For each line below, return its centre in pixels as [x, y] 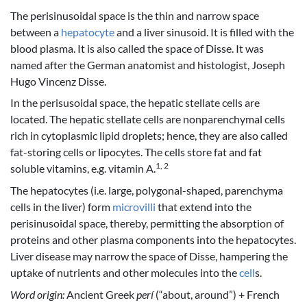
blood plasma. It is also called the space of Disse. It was [137, 48]
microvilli [134, 207]
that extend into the [204, 207]
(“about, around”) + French [217, 294]
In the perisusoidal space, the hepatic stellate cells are [135, 103]
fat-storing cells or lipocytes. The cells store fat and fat [136, 152]
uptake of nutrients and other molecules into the [125, 273]
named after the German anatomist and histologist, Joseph [148, 64]
